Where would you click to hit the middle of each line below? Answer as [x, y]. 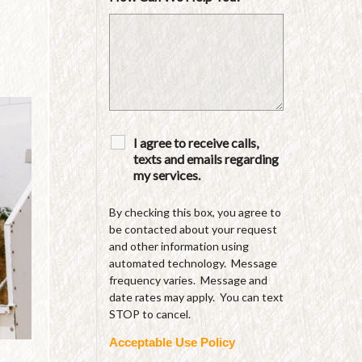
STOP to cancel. [153, 314]
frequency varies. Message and [188, 280]
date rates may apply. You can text [196, 297]
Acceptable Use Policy [172, 343]
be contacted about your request [193, 229]
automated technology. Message [193, 263]
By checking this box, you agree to [195, 213]
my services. [166, 175]
